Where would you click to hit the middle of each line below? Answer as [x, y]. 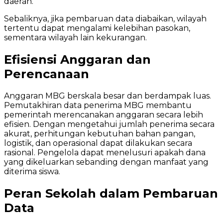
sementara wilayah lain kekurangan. [75, 38]
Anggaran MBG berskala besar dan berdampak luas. [108, 96]
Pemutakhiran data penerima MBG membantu [98, 106]
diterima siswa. [32, 172]
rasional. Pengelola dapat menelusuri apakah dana [105, 153]
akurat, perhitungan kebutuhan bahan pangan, [100, 134]
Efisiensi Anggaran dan [77, 60]
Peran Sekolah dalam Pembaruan [111, 194]
